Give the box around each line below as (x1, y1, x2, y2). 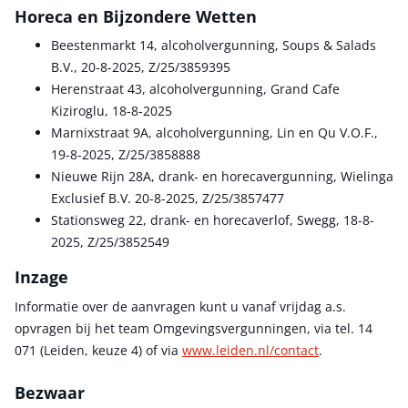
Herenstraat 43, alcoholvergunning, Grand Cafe (51, 80, 340, 98)
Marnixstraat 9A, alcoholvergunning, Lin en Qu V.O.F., (51, 124, 378, 142)
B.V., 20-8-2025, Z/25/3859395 (51, 58, 230, 76)
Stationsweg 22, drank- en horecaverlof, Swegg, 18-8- (51, 211, 374, 229)
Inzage (15, 266, 68, 289)
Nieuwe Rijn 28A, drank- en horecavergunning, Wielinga (51, 168, 393, 186)
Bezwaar (15, 381, 85, 403)
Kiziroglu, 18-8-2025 (51, 102, 172, 120)
